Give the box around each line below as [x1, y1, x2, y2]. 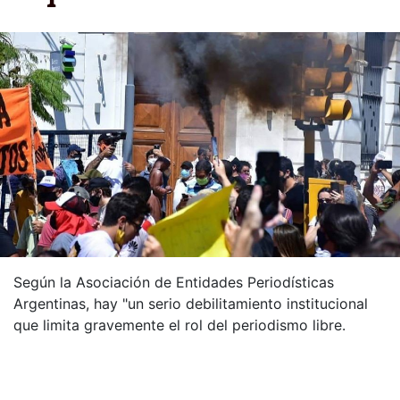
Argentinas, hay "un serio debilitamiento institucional [13, 294, 368, 312]
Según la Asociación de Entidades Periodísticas [13, 272, 334, 291]
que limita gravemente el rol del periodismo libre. [13, 315, 346, 334]
